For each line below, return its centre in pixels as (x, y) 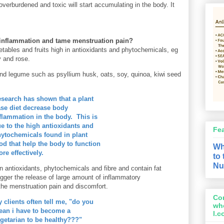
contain (141, 168)
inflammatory (122, 177)
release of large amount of (64, 177)
